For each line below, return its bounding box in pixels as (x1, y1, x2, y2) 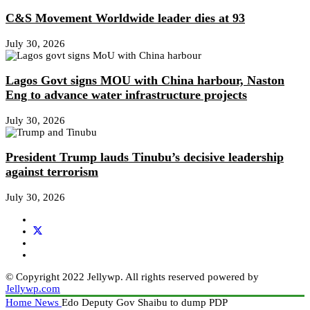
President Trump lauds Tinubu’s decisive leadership (6, 150, 284, 165)
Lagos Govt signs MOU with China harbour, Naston (6, 73, 284, 88)
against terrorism (6, 165, 98, 179)
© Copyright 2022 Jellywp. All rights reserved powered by (6, 271, 259, 282)
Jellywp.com (6, 282, 60, 294)
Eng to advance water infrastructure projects (6, 88, 247, 102)
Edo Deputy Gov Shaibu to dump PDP (62, 296, 228, 308)
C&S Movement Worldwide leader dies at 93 (6, 11, 245, 26)
